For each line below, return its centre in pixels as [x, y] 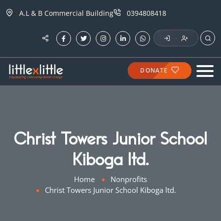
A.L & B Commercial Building [66, 13]
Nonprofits [129, 179]
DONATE [155, 70]
